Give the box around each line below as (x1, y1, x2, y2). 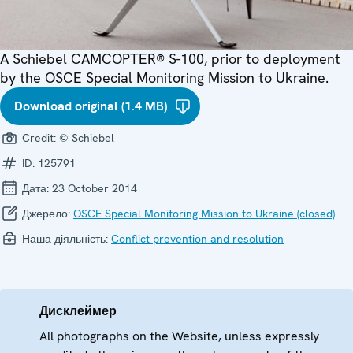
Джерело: (19, 206, 73, 221)
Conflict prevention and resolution (111, 232, 284, 247)
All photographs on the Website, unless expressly (39, 328, 319, 345)
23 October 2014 (52, 181, 137, 196)
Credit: (19, 131, 59, 146)
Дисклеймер (39, 303, 117, 320)
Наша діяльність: (19, 232, 111, 247)
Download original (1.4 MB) (14, 98, 167, 115)
